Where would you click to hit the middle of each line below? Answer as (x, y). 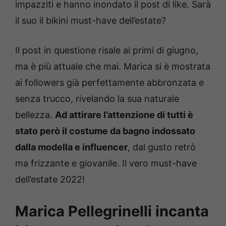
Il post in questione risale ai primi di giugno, (107, 50)
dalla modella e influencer (71, 147)
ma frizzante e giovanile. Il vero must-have (106, 163)
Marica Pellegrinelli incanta (112, 211)
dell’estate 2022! (50, 180)
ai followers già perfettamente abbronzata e (109, 83)
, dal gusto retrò (162, 147)
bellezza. (35, 115)
